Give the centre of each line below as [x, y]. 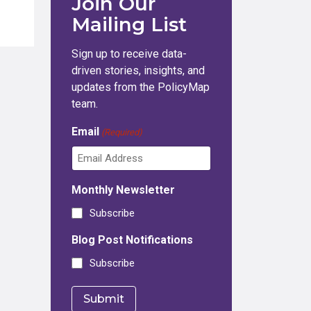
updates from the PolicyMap [141, 87]
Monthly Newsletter [123, 190]
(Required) [122, 132]
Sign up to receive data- [129, 54]
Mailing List [129, 24]
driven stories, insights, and [138, 70]
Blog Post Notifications [132, 240]
